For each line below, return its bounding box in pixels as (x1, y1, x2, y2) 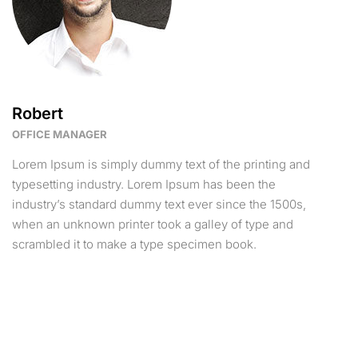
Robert (12, 104, 63, 123)
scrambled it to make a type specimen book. (12, 237, 257, 252)
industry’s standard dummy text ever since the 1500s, (12, 197, 306, 212)
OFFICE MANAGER (12, 128, 107, 141)
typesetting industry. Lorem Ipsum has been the (12, 177, 276, 192)
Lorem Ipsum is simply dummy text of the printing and (12, 157, 310, 172)
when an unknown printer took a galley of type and (12, 217, 293, 232)
